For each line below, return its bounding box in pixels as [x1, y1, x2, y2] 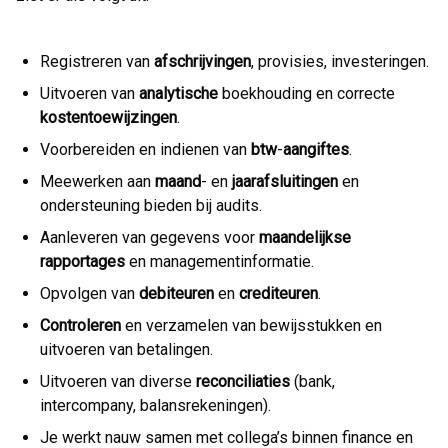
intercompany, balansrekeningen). [40, 396, 271, 415]
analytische [139, 84, 218, 103]
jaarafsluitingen [232, 172, 338, 191]
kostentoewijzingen [40, 108, 177, 127]
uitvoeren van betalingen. [40, 340, 213, 359]
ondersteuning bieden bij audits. [40, 196, 262, 215]
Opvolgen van [40, 284, 139, 303]
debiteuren [139, 284, 214, 303]
